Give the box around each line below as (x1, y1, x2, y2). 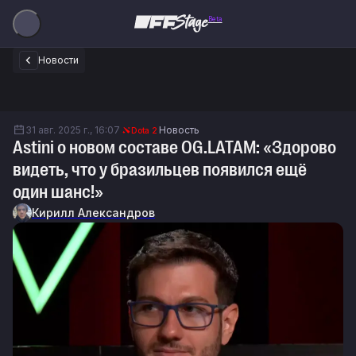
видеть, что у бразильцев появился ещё (13, 160, 307, 180)
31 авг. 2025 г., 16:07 (25, 124, 120, 136)
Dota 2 (131, 126, 157, 135)
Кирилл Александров (32, 206, 155, 219)
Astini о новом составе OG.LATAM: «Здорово (13, 137, 336, 157)
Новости (38, 54, 79, 66)
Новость (159, 124, 199, 136)
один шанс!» (13, 182, 103, 202)
